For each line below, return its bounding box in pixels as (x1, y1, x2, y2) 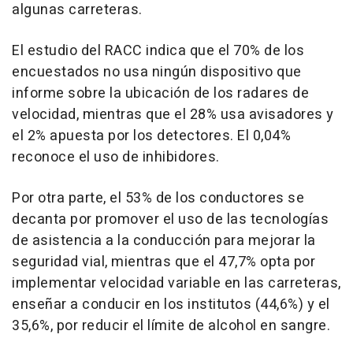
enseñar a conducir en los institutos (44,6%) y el (12, 294, 330, 316)
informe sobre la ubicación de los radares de (12, 83, 309, 105)
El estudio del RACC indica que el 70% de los (12, 40, 304, 62)
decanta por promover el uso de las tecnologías (12, 209, 329, 231)
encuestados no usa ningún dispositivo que (12, 61, 302, 84)
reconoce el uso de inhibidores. (12, 147, 220, 169)
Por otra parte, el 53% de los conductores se (12, 188, 304, 210)
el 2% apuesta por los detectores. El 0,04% (12, 125, 291, 147)
